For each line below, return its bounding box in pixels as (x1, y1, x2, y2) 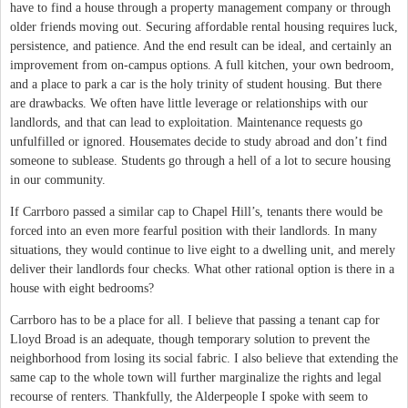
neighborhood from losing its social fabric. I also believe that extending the (10, 351, 398, 365)
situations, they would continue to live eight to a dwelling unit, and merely (10, 242, 395, 257)
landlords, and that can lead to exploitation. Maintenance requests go (10, 115, 362, 129)
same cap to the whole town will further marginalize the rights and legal (10, 370, 382, 384)
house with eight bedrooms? (10, 280, 154, 295)
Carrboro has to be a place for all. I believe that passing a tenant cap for (10, 312, 380, 327)
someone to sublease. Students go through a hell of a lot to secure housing (10, 153, 391, 168)
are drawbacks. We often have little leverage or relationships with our (10, 96, 368, 110)
